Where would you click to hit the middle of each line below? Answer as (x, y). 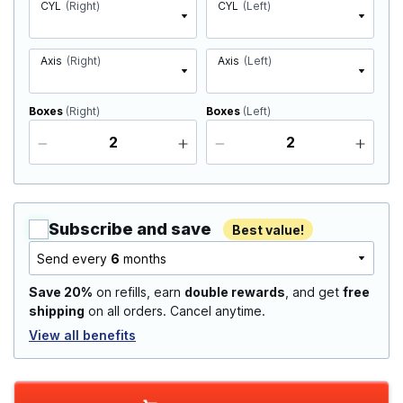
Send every (74, 259)
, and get (314, 292)
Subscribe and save (130, 229)
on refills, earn (139, 292)
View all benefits (82, 336)
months (143, 259)
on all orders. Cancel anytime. (175, 311)
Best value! (268, 230)
